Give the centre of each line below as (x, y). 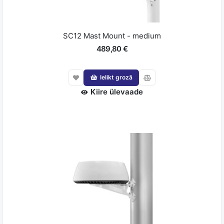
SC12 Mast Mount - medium (112, 35)
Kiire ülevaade (117, 92)
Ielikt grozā (116, 77)
